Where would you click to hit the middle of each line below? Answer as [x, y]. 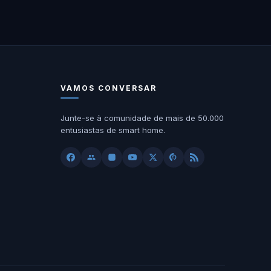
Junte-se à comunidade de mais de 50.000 [142, 118]
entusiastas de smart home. [113, 130]
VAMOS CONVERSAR [109, 88]
